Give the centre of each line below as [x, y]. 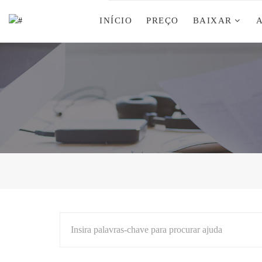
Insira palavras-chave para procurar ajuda [146, 230]
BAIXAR [212, 20]
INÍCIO [116, 20]
